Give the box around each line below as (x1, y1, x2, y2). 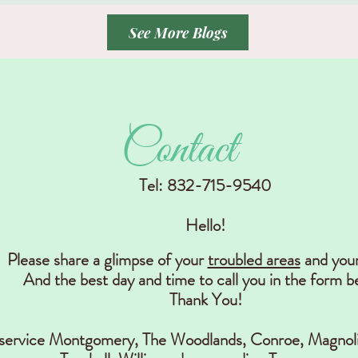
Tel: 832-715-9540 (139, 173, 272, 198)
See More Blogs (128, 22, 228, 42)
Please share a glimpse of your (6, 248, 208, 272)
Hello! (185, 213, 225, 238)
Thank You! (169, 288, 242, 312)
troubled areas (207, 248, 300, 272)
